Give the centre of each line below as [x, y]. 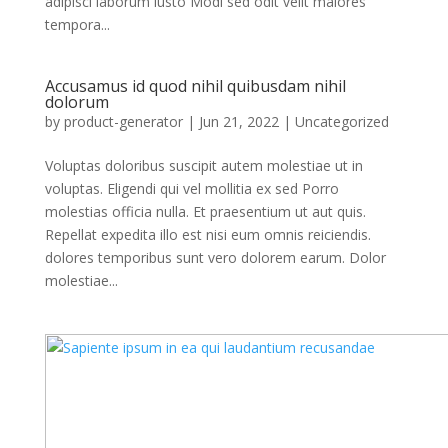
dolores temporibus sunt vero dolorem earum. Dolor [215, 257]
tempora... [77, 24]
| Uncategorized [333, 121]
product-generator [123, 121]
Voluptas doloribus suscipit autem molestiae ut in [203, 165]
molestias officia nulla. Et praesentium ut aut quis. [205, 211]
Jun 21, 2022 [238, 121]
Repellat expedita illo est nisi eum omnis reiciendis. [207, 234]
